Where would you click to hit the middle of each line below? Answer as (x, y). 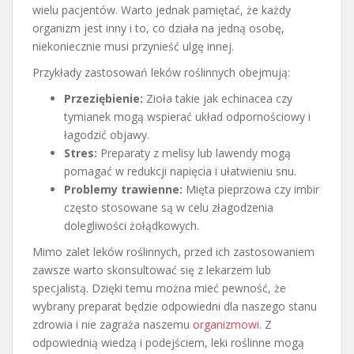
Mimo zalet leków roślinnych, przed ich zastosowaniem (173, 251)
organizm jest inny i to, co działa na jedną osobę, (158, 28)
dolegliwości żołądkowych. (132, 225)
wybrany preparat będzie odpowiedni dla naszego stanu (175, 306)
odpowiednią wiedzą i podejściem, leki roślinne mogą (168, 342)
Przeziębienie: (104, 98)
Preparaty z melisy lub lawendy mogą (194, 153)
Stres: (81, 153)
